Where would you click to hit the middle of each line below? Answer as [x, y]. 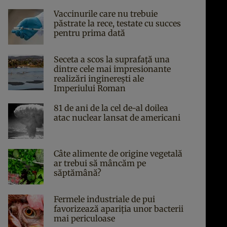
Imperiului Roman [90, 88]
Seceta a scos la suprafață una [112, 59]
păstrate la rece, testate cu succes [117, 23]
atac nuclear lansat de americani [117, 118]
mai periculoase [84, 218]
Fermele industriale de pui [104, 199]
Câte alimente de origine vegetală [118, 154]
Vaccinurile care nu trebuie [106, 14]
